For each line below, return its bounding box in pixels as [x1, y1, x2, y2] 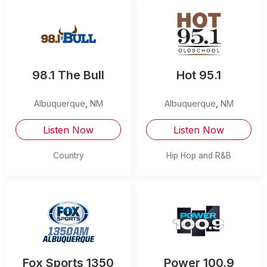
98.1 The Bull [32, 68, 104, 83]
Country [52, 151, 84, 161]
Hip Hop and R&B [166, 151, 231, 161]
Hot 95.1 [176, 68, 221, 83]
